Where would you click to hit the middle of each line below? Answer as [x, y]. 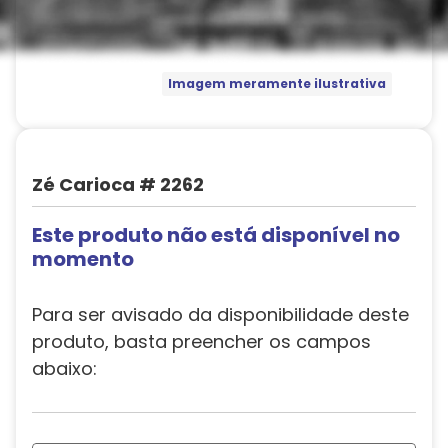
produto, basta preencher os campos [201, 341]
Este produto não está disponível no [216, 235]
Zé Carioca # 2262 [118, 184]
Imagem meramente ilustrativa [276, 84]
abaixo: [64, 368]
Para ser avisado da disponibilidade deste [220, 314]
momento [83, 259]
